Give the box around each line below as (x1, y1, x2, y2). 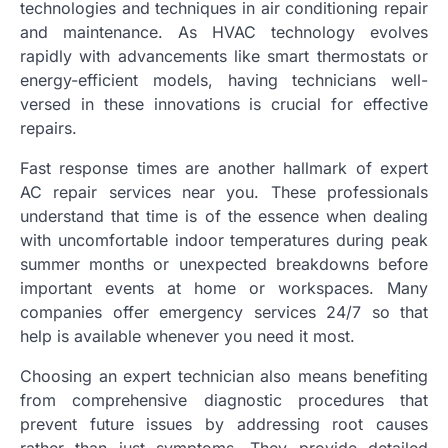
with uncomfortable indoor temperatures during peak (20, 229, 428, 250)
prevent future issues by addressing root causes (20, 413, 428, 434)
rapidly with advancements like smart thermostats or (20, 45, 428, 66)
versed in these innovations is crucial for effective (20, 93, 428, 114)
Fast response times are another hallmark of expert (20, 157, 428, 178)
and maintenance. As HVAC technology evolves (20, 21, 428, 42)
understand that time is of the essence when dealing (20, 205, 428, 226)
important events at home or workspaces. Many (20, 277, 428, 298)
